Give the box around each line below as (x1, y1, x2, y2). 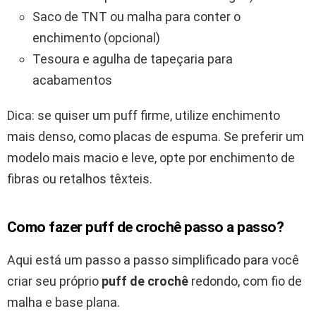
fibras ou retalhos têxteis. (7, 171, 152, 186)
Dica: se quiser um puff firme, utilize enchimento (7, 107, 280, 123)
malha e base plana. (7, 294, 120, 310)
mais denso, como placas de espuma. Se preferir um (7, 128, 304, 144)
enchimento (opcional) (32, 30, 160, 45)
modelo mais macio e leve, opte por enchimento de (7, 150, 295, 165)
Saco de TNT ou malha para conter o (32, 8, 241, 24)
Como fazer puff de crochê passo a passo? (7, 218, 284, 236)
